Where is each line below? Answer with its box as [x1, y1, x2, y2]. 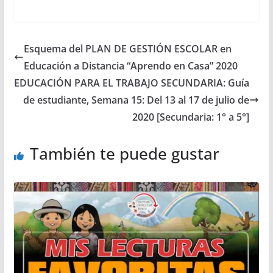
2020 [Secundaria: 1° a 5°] [132, 110, 250, 124]
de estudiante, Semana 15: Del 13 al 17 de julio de [23, 93, 250, 107]
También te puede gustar [29, 142, 219, 165]
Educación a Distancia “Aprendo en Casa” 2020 [23, 58, 238, 73]
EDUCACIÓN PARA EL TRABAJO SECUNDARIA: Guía [14, 76, 250, 90]
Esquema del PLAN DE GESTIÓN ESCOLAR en [23, 41, 232, 55]
